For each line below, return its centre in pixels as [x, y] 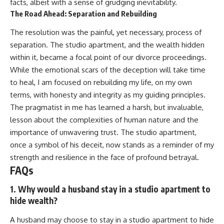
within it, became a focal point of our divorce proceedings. [108, 57]
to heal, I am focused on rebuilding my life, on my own [101, 82]
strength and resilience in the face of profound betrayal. [104, 157]
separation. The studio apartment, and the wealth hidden [107, 44]
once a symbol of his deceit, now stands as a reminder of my [112, 144]
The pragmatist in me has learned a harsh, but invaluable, [107, 107]
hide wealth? [34, 201]
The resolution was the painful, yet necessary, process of [106, 32]
